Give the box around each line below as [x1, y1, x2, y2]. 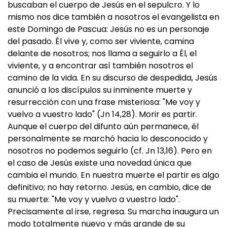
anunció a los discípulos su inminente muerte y [8, 84, 192, 96]
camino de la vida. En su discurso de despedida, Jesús [8, 72, 217, 84]
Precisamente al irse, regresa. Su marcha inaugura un [8, 206, 219, 217]
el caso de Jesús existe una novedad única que [8, 157, 192, 169]
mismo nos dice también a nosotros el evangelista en [8, 11, 219, 23]
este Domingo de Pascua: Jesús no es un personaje [8, 23, 209, 35]
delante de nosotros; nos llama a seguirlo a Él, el [8, 48, 197, 59]
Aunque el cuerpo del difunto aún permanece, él [8, 121, 199, 132]
